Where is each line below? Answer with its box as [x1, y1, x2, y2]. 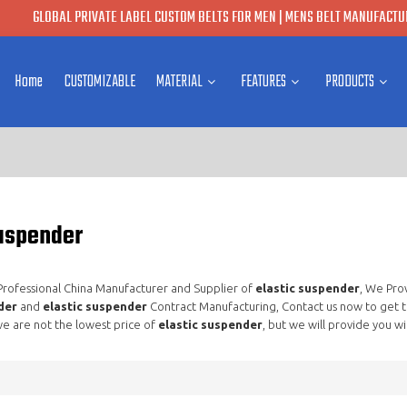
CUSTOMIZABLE [64, 69, 135, 94]
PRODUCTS [324, 69, 374, 94]
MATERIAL [156, 69, 203, 94]
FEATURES [241, 69, 287, 94]
